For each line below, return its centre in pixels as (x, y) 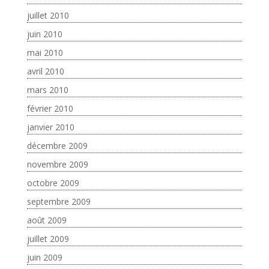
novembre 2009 (57, 164)
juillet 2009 (48, 239)
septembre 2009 (59, 201)
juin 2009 (44, 257)
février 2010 (50, 108)
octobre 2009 (53, 183)
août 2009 (47, 220)
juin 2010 (44, 34)
